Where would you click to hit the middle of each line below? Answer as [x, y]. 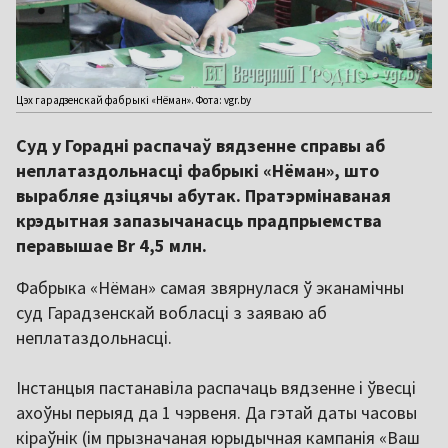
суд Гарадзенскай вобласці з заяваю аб [171, 313]
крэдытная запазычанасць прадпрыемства [199, 221]
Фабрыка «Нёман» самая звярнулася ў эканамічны [210, 288]
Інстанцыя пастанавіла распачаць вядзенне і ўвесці [216, 388]
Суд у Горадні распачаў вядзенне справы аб [200, 146]
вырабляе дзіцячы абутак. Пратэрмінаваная [203, 196]
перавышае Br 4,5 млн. [111, 246]
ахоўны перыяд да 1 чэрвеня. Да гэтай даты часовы [216, 413]
